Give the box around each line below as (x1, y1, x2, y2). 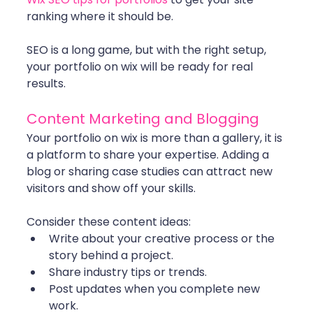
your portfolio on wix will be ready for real (27, 59, 256, 75)
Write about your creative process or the (49, 231, 277, 247)
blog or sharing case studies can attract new (27, 163, 275, 180)
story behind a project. (49, 247, 173, 264)
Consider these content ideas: (27, 214, 191, 231)
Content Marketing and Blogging (27, 109, 259, 129)
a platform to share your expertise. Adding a (27, 147, 272, 163)
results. (27, 75, 66, 92)
